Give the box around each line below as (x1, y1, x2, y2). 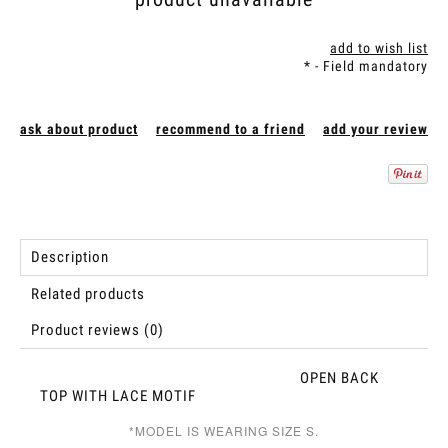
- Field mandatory (311, 58, 428, 75)
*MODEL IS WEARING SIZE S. (129, 422, 319, 440)
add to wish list (330, 40, 428, 57)
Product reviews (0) (31, 321, 164, 340)
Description (31, 248, 109, 267)
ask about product (20, 121, 138, 138)
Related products (31, 285, 145, 304)
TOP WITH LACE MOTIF (40, 387, 196, 406)
